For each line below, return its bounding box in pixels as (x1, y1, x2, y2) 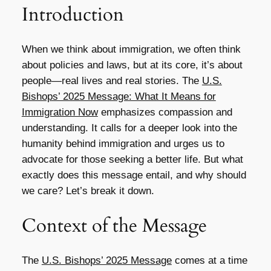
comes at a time (171, 254, 247, 266)
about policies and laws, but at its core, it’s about (21, 59, 243, 71)
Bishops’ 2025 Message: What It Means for (21, 91, 216, 103)
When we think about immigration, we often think (21, 44, 241, 56)
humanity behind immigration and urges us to (21, 138, 224, 150)
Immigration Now (21, 106, 98, 119)
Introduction (21, 2, 124, 28)
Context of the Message (21, 212, 207, 238)
